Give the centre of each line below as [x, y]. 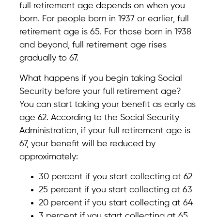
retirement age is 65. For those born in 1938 [105, 32]
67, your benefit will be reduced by [87, 144]
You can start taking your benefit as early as [108, 104]
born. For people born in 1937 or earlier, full [104, 19]
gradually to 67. [49, 58]
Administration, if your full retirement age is [105, 131]
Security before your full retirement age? [100, 91]
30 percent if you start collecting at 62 [116, 177]
